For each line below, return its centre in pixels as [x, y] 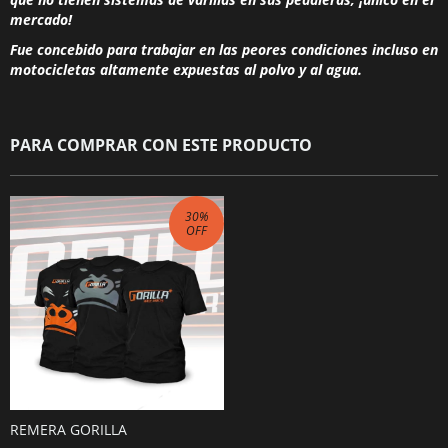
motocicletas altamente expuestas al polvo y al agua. [186, 70]
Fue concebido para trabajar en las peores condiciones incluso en [224, 50]
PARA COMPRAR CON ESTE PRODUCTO [161, 145]
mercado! [41, 20]
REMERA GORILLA [68, 430]
